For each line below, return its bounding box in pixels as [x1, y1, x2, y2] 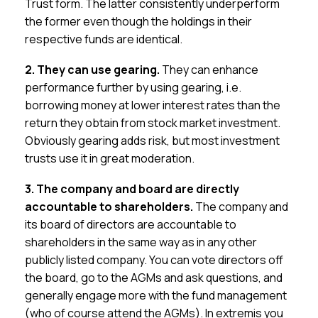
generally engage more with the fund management [25, 287, 287, 303]
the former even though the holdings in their [25, 13, 253, 29]
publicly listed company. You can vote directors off [25, 252, 284, 268]
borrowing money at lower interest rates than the [25, 97, 281, 113]
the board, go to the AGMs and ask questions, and [25, 270, 283, 285]
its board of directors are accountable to [25, 216, 237, 232]
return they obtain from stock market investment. [25, 115, 281, 131]
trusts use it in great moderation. [25, 150, 195, 166]
